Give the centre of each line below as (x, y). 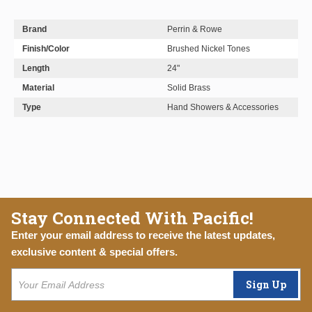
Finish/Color (46, 49)
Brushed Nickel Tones (209, 49)
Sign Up (266, 284)
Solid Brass (189, 88)
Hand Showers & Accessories (223, 107)
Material (38, 88)
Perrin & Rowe (195, 29)
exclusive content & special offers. (94, 252)
